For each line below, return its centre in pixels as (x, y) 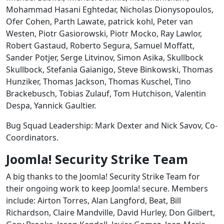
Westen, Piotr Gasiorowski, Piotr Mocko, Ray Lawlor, (104, 33)
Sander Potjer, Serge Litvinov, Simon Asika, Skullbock (105, 57)
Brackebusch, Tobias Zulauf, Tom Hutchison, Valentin (106, 93)
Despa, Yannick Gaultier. (51, 105)
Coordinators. (32, 137)
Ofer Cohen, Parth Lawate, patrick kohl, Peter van (99, 21)
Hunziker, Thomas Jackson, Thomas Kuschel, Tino (98, 81)
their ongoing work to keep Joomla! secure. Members (107, 188)
